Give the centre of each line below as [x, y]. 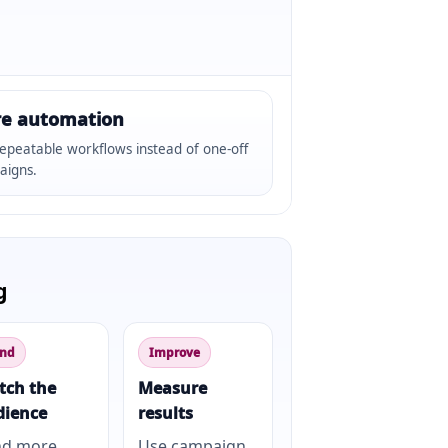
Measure [172, 388]
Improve [174, 352]
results [165, 413]
